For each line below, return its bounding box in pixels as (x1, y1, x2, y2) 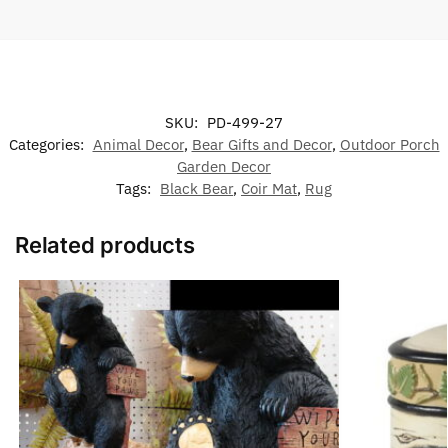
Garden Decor (177, 157, 271, 177)
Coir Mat (241, 179, 297, 199)
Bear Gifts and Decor (191, 135, 332, 155)
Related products (15, 232, 195, 259)
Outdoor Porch (339, 135, 440, 155)
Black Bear (160, 179, 233, 199)
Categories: (8, 135, 88, 155)
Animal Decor (92, 135, 184, 155)
